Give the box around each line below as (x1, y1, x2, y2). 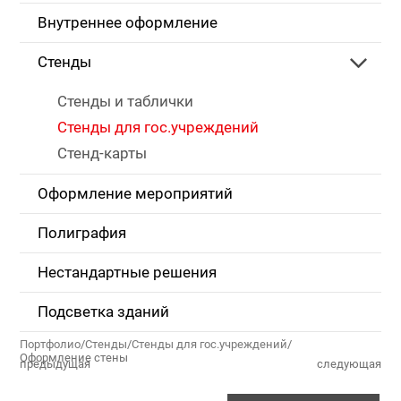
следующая (317, 357, 381, 371)
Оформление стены (20, 351, 128, 364)
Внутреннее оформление (38, 14, 218, 31)
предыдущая (20, 357, 90, 371)
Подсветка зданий (38, 303, 169, 320)
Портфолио (20, 337, 81, 351)
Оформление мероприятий (38, 185, 233, 202)
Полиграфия (38, 225, 126, 242)
